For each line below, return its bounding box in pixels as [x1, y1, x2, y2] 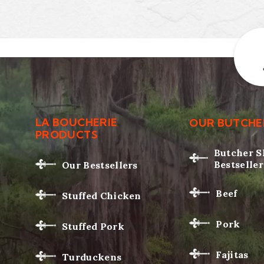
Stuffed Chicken [62, 189, 141, 202]
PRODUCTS [35, 128, 98, 141]
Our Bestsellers [62, 159, 138, 171]
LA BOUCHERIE [35, 115, 118, 129]
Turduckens [62, 250, 122, 263]
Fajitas [216, 248, 249, 260]
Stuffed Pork [62, 220, 124, 232]
